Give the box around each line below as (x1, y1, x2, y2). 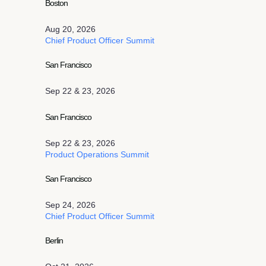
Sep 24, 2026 (45, 200, 96, 210)
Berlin (45, 236, 64, 245)
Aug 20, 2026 (45, 24, 96, 34)
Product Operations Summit (45, 150, 149, 159)
